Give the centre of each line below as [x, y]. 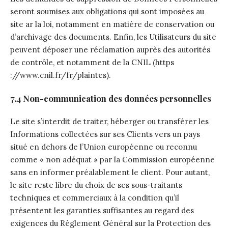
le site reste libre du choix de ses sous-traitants [96, 185]
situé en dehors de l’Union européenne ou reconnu [104, 147]
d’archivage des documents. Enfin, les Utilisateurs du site [113, 37]
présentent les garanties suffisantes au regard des [102, 210]
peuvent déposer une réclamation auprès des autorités [110, 50]
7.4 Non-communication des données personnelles [111, 98]
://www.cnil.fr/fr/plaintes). [61, 75]
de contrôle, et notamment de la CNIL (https [92, 62]
